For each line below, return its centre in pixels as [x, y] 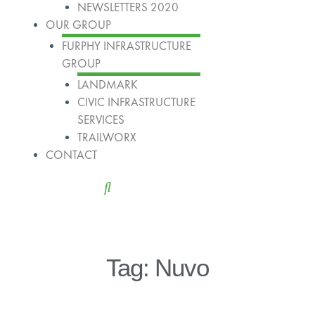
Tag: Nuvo [157, 267]
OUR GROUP [78, 25]
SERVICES [101, 120]
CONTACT [71, 155]
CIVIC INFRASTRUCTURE [136, 102]
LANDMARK [108, 85]
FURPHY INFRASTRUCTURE [126, 46]
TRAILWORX [107, 137]
